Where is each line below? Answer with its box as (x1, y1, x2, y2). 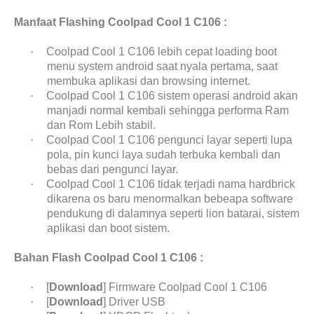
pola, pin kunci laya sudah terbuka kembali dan (47, 149, 281, 161)
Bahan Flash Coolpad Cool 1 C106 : (14, 252, 203, 264)
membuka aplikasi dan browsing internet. (47, 75, 251, 87)
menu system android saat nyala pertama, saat (47, 60, 278, 72)
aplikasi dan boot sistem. (47, 222, 170, 234)
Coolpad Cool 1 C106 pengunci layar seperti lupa (46, 134, 293, 146)
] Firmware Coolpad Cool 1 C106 (103, 281, 268, 293)
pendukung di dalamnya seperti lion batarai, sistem (47, 207, 300, 219)
